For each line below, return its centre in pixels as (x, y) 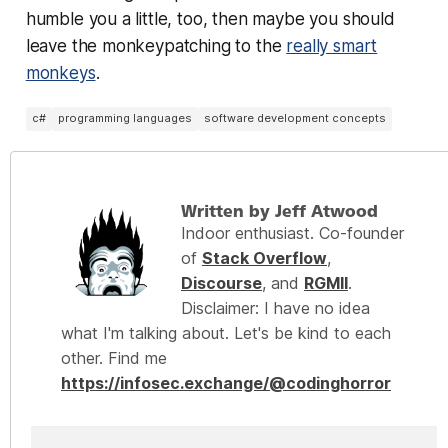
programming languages (124, 118)
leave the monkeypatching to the (156, 45)
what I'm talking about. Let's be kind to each (226, 332)
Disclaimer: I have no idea (275, 307)
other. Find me (114, 357)
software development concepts (294, 118)
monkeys (60, 72)
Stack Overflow (264, 257)
